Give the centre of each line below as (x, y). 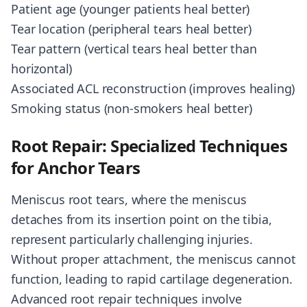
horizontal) (42, 69)
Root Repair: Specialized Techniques (149, 146)
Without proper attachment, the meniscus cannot (153, 259)
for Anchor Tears (76, 168)
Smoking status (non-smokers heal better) (132, 108)
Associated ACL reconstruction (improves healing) (153, 88)
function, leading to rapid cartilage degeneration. (152, 279)
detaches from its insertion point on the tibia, (142, 219)
